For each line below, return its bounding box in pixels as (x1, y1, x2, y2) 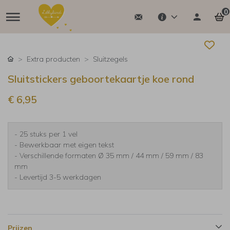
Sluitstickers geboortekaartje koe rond (8, 72, 194, 85)
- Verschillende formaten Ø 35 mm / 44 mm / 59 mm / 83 (14, 151, 203, 160)
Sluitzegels (93, 54, 128, 64)
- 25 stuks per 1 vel (14, 129, 78, 139)
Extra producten (27, 54, 80, 64)
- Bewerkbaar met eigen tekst (14, 140, 114, 149)
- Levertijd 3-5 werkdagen (14, 172, 101, 182)
